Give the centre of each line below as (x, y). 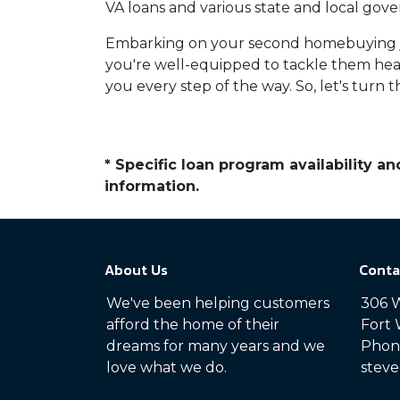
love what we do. (167, 367)
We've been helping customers (218, 303)
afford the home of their (193, 325)
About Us (136, 270)
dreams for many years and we (216, 346)
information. (152, 186)
